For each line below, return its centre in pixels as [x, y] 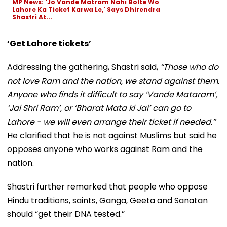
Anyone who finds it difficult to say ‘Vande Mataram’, [112, 94]
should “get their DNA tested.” [66, 214]
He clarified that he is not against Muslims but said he [112, 135]
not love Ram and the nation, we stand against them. [113, 81]
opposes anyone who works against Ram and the [105, 149]
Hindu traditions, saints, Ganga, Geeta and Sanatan [107, 200]
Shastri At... [32, 17]
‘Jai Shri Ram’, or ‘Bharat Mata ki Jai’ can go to [99, 108]
